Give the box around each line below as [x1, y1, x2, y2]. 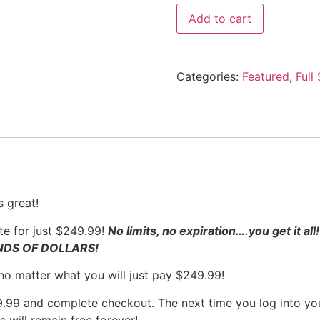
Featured [241, 69, 289, 84]
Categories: [176, 69, 242, 84]
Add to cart [188, 11, 251, 26]
